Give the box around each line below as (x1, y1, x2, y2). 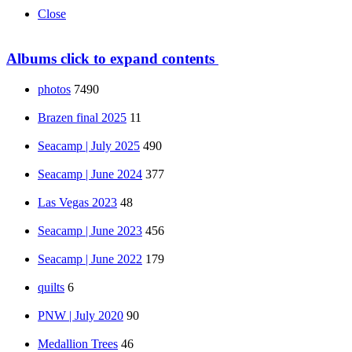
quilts (38, 280, 64, 294)
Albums (6, 50, 57, 68)
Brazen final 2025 (38, 110, 126, 124)
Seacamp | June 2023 (38, 223, 142, 237)
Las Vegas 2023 (38, 195, 117, 209)
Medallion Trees (38, 336, 118, 350)
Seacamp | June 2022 (38, 251, 142, 266)
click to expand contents (57, 50, 214, 68)
